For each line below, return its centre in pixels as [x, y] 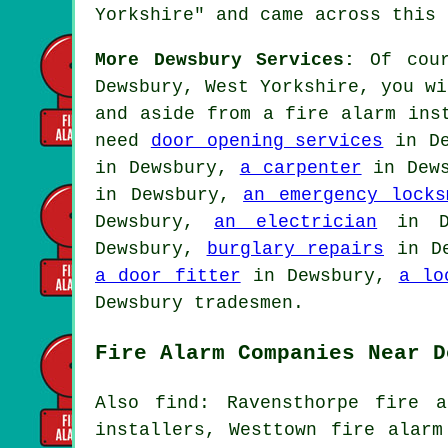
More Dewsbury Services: [225, 59]
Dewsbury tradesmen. [199, 302]
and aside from [179, 113]
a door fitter [168, 275]
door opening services [267, 140]
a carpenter [300, 167]
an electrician [296, 221]
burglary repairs [295, 248]
